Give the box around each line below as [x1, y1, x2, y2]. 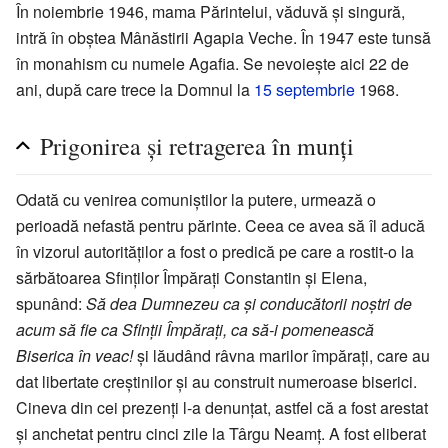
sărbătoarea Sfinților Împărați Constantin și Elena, [16, 266, 367, 290]
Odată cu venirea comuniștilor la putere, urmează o [16, 188, 376, 212]
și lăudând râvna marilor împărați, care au [133, 344, 430, 368]
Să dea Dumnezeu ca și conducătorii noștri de [86, 292, 412, 316]
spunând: [16, 292, 86, 316]
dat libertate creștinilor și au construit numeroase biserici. [16, 370, 417, 394]
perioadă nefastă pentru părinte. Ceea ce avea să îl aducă [16, 214, 425, 238]
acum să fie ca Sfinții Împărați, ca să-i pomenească [16, 318, 374, 342]
